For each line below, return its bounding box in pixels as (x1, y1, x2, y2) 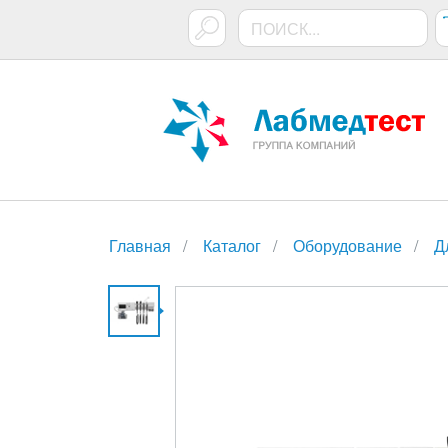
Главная (109, 234, 171, 257)
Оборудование (293, 234, 402, 257)
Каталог (203, 234, 261, 257)
